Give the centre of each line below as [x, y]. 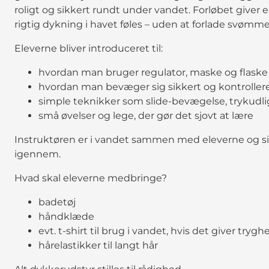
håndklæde [66, 216]
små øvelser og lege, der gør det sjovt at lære [146, 115]
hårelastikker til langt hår [98, 245]
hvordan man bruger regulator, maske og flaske [153, 72]
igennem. [38, 154]
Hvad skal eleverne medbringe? [91, 178]
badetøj [57, 202]
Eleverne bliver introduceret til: [89, 48]
